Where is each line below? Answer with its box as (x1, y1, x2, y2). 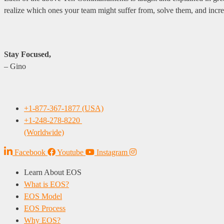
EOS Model (24, 191, 62, 200)
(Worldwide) (24, 127, 64, 136)
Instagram (96, 147, 127, 156)
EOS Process (24, 203, 65, 212)
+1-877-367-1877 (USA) (24, 103, 103, 112)
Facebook (14, 147, 45, 156)
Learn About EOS (24, 167, 81, 176)
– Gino (4, 61, 26, 70)
